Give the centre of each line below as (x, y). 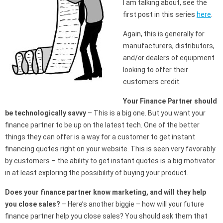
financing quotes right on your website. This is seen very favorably (110, 149)
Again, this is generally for (164, 34)
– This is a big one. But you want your (146, 113)
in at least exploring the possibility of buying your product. (97, 173)
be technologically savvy (46, 113)
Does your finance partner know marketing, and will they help (106, 192)
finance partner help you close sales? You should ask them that (106, 216)
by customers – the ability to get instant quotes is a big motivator (110, 161)
